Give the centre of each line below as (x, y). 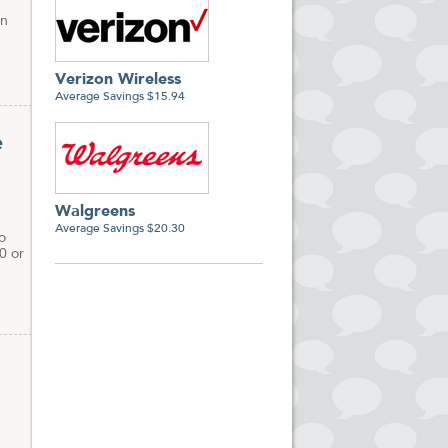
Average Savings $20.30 (120, 229)
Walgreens (95, 212)
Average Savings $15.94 (120, 97)
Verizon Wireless (118, 80)
